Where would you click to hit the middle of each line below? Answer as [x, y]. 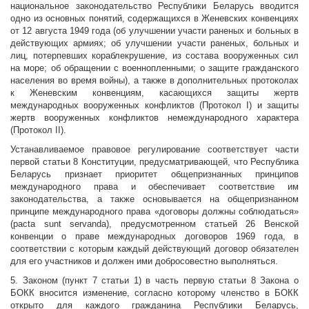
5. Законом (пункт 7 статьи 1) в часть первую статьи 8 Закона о [154, 281]
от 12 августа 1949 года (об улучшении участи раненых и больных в [154, 31]
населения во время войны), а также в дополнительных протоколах [154, 81]
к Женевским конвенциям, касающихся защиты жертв [154, 93]
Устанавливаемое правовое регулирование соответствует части [154, 150]
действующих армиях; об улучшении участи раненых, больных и [154, 43]
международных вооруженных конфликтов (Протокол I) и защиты [154, 106]
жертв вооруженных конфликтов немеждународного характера [154, 118]
